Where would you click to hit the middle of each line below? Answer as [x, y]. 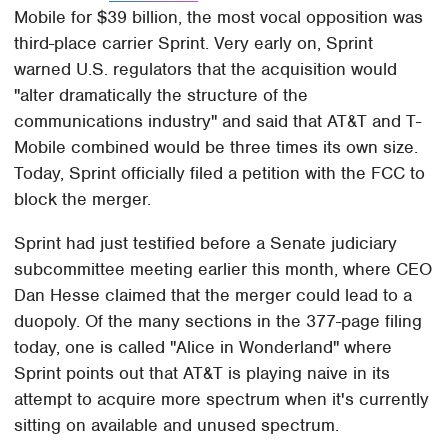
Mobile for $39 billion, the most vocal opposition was [219, 17]
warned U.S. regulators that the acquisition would [206, 69]
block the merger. [83, 199]
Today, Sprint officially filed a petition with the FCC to [220, 173]
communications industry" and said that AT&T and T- [218, 121]
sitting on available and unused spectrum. [177, 425]
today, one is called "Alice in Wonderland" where [203, 347]
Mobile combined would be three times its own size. [216, 147]
